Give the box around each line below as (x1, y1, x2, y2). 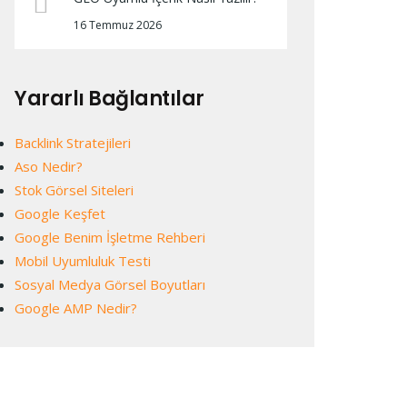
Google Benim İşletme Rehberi (15, 228, 205, 246)
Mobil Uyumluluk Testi (15, 252, 151, 270)
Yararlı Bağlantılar (15, 84, 204, 113)
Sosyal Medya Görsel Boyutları (15, 275, 205, 293)
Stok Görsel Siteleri (15, 181, 134, 199)
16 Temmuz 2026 (74, 17, 162, 33)
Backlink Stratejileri (15, 134, 131, 152)
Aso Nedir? (15, 157, 83, 175)
